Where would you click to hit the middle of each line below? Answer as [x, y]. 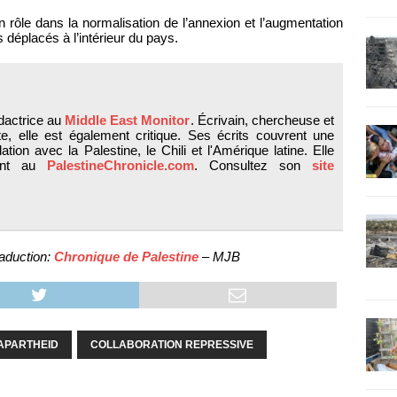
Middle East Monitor [128, 121]
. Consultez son [253, 166]
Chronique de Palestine [128, 257]
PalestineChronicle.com [121, 166]
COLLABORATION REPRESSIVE [172, 345]
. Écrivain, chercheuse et [262, 121]
